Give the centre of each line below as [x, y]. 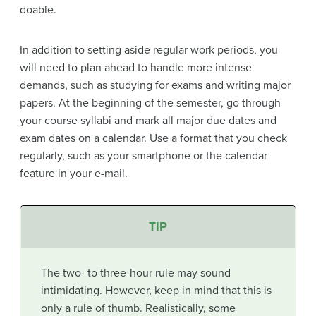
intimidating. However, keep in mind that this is [156, 290]
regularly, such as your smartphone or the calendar [144, 156]
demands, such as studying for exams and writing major [155, 86]
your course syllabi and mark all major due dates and [148, 121]
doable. [38, 10]
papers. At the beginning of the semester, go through [150, 103]
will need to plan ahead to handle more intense [136, 68]
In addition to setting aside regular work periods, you [149, 50]
